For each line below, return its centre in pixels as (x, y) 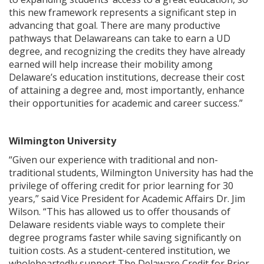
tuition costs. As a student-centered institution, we (120, 250)
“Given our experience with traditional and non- (113, 159)
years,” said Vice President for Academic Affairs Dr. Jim (127, 198)
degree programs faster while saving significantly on (125, 237)
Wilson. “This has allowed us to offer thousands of (120, 211)
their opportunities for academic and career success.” (126, 103)
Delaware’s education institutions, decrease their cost (127, 77)
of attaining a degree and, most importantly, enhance (127, 90)
